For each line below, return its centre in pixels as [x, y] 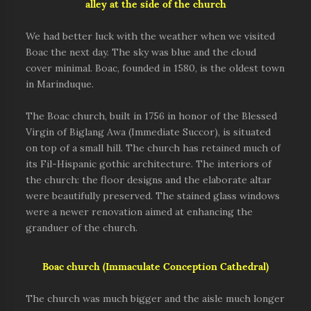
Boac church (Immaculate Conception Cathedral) [155, 267]
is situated [247, 132]
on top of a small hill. [76, 148]
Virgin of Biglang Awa [76, 132]
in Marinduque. [60, 84]
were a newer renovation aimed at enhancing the [140, 212]
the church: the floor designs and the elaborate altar [149, 180]
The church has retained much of [203, 148]
